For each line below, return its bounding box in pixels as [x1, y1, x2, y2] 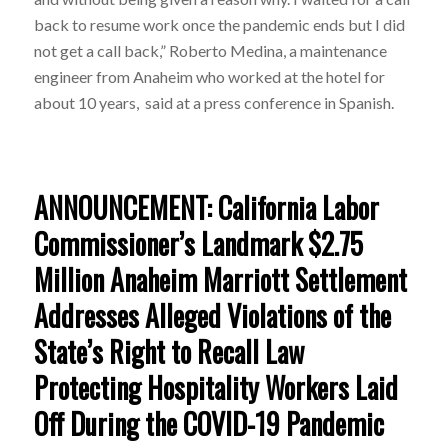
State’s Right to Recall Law [33, 330, 304, 372]
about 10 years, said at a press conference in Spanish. [33, 93, 394, 113]
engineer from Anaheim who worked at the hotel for [33, 67, 385, 87]
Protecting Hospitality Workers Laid [33, 366, 398, 408]
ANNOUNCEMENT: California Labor [33, 186, 379, 228]
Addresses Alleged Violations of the [33, 294, 391, 336]
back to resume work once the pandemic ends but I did [33, 15, 405, 35]
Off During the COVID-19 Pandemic [33, 402, 384, 444]
